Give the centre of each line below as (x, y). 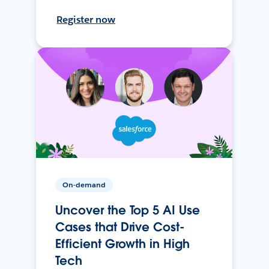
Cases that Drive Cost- (120, 227)
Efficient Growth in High (122, 243)
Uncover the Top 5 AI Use (128, 210)
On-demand (84, 184)
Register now (86, 19)
